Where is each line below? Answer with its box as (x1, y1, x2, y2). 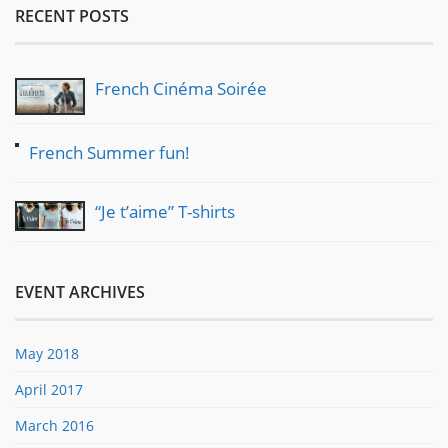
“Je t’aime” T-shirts (95, 199, 235, 223)
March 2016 (15, 415, 94, 435)
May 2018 (15, 343, 79, 363)
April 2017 (15, 379, 83, 399)
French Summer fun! (29, 140, 190, 164)
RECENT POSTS (15, 4, 129, 27)
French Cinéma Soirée (95, 76, 267, 100)
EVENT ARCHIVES (15, 280, 145, 303)
